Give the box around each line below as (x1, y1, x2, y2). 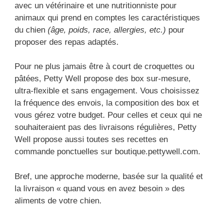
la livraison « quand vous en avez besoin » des (15, 183, 185, 193)
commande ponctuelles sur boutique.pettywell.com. (15, 147, 200, 157)
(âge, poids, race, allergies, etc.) (48, 25, 166, 35)
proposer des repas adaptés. (15, 37, 119, 47)
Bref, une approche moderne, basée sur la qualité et (15, 171, 203, 181)
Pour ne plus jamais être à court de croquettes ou (15, 62, 194, 72)
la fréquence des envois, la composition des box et (15, 98, 199, 108)
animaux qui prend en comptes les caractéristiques (15, 13, 200, 22)
